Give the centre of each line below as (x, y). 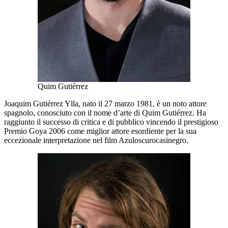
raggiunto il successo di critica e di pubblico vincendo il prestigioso (111, 122)
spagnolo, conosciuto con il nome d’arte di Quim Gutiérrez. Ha (105, 112)
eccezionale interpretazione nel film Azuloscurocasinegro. (96, 140)
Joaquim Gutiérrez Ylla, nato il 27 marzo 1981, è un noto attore (105, 103)
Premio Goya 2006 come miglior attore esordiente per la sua (100, 131)
